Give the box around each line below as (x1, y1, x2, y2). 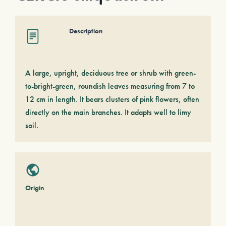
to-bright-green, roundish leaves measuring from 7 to (25, 81, 195, 91)
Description (69, 26, 102, 35)
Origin (25, 183, 44, 192)
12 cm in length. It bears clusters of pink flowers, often (25, 94, 199, 104)
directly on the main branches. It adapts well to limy (25, 107, 191, 118)
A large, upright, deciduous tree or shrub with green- (25, 68, 196, 78)
